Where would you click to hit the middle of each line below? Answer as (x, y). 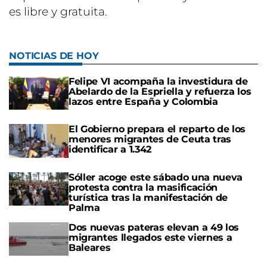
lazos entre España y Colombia (143, 102)
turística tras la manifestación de (148, 197)
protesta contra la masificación (143, 187)
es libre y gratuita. (58, 12)
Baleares (90, 247)
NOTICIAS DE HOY (54, 56)
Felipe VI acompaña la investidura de (158, 82)
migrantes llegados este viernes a (150, 237)
